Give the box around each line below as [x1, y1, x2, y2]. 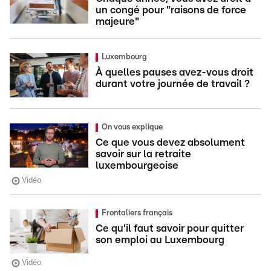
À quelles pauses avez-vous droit [96, 67, 253, 77]
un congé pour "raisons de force [96, 4, 246, 15]
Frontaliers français [102, 209, 172, 217]
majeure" [96, 16, 139, 27]
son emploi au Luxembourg [96, 234, 224, 245]
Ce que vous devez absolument [96, 137, 245, 148]
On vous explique [102, 123, 163, 131]
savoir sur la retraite [96, 148, 191, 159]
